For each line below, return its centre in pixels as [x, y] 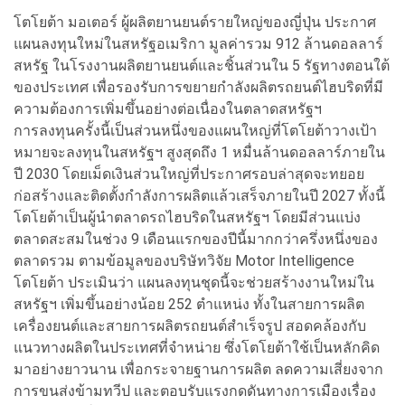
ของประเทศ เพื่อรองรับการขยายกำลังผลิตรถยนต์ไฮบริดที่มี [198, 87]
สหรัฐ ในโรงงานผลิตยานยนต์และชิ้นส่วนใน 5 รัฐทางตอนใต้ [202, 65]
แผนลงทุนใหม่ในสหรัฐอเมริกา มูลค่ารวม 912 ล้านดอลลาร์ [198, 43]
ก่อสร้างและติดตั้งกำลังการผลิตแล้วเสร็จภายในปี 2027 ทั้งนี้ [199, 195]
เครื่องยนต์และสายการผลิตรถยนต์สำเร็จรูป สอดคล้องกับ [190, 325]
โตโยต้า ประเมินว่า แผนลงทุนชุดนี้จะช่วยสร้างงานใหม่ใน [194, 282]
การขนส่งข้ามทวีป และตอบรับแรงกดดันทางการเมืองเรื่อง [195, 391]
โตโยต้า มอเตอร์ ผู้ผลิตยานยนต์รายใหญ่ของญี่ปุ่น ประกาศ [195, 22]
